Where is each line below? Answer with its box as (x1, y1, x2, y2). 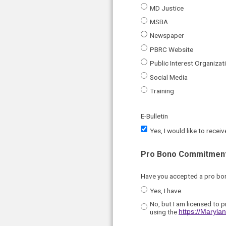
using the (150, 208, 179, 216)
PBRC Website (150, 45, 193, 53)
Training (150, 87, 174, 95)
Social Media (150, 73, 188, 81)
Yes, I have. (150, 187, 183, 195)
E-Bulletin (141, 112, 168, 121)
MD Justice (150, 4, 184, 12)
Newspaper (150, 31, 184, 40)
